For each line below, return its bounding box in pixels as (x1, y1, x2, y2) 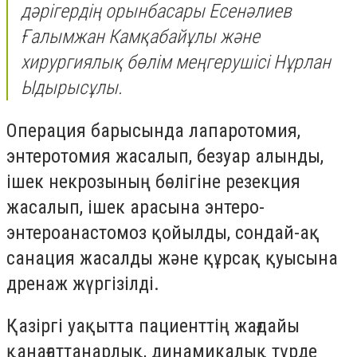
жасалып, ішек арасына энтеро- (6, 195, 265, 218)
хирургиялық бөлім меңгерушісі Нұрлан (21, 51, 331, 74)
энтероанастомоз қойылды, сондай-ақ (6, 221, 320, 244)
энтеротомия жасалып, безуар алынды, (6, 144, 324, 167)
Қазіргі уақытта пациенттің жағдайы (6, 315, 300, 338)
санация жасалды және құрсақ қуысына (6, 246, 338, 269)
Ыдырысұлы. (21, 76, 123, 100)
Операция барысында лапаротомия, (6, 119, 300, 142)
